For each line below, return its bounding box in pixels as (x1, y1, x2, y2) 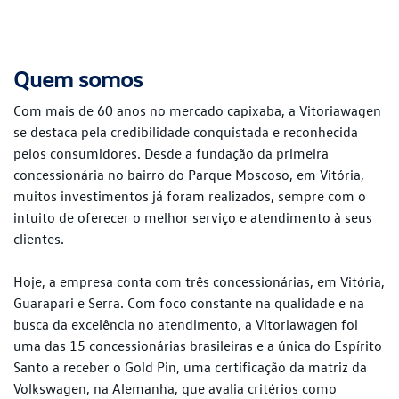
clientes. (13, 230, 64, 248)
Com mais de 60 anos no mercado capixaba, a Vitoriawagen (13, 102, 381, 120)
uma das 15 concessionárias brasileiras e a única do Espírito (13, 337, 382, 355)
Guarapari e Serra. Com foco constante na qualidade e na (13, 294, 364, 313)
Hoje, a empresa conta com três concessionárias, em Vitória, (13, 273, 385, 291)
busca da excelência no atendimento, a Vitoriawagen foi (13, 315, 358, 334)
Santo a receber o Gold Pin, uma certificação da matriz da (13, 358, 367, 377)
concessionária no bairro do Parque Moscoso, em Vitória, (13, 166, 364, 184)
